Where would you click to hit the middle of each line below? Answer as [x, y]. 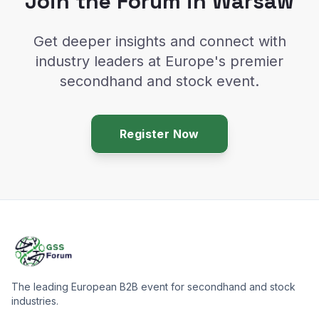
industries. [35, 301]
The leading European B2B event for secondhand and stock [153, 287]
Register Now [159, 134]
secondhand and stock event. [159, 82]
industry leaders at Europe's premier [159, 62]
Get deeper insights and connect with [159, 42]
